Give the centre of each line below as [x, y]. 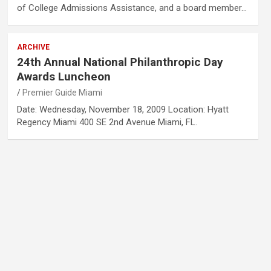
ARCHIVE [33, 47]
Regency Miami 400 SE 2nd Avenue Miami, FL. [107, 122]
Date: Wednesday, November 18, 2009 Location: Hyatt [122, 109]
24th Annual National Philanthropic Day [120, 62]
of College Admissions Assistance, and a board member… [132, 8]
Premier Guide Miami [62, 92]
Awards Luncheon [64, 76]
